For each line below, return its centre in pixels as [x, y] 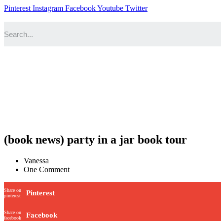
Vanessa [36, 160]
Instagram [48, 8]
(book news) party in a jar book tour [95, 139]
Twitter [136, 8]
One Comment [47, 169]
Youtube [110, 8]
